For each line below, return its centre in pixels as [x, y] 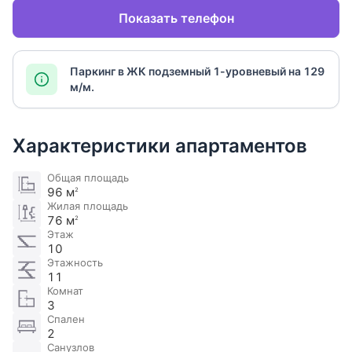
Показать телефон [176, 18]
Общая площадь [88, 178]
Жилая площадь [88, 206]
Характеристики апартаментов [160, 146]
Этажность [75, 263]
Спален [66, 319]
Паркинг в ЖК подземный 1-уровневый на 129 [197, 71]
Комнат [65, 291]
